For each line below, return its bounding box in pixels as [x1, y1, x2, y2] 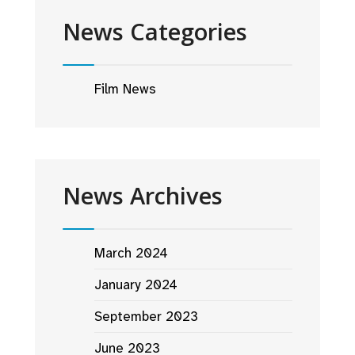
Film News [94, 79, 156, 97]
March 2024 [94, 243, 168, 261]
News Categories [63, 15, 247, 48]
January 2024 [94, 275, 177, 293]
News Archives [63, 179, 223, 212]
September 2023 [94, 307, 198, 325]
